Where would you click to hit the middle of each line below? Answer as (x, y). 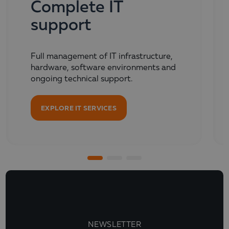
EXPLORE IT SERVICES (79, 108)
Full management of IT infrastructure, (102, 57)
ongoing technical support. (82, 79)
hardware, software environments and (103, 68)
